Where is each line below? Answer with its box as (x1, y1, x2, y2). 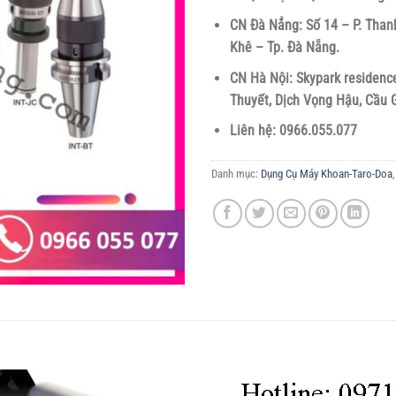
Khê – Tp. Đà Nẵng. (229, 39, 339, 57)
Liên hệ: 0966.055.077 (229, 122, 357, 140)
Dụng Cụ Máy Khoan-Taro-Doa (261, 167, 392, 181)
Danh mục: (211, 167, 261, 181)
